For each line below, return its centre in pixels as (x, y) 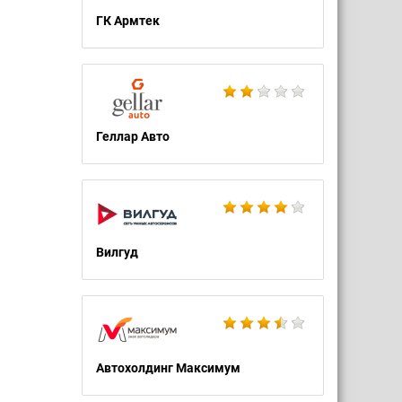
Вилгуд (117, 252)
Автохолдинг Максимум (168, 368)
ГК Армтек (128, 21)
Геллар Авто (133, 136)
